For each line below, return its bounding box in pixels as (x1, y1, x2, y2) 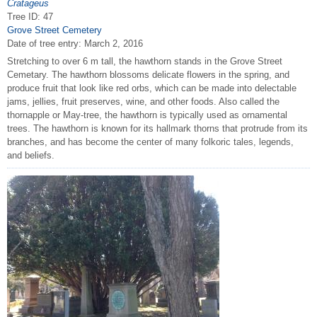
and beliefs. (7, 150, 54, 161)
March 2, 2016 (84, 38, 143, 49)
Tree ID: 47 (7, 11, 53, 22)
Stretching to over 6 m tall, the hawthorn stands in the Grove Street (7, 56, 282, 67)
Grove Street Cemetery (7, 24, 102, 35)
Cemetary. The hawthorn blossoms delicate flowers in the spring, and (7, 69, 289, 81)
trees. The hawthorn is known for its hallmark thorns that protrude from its (7, 123, 308, 134)
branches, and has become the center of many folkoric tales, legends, (7, 137, 294, 148)
